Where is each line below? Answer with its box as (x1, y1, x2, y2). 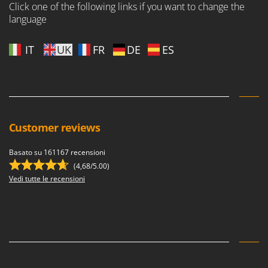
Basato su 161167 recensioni (9, 147, 105, 158)
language (9, 13, 47, 26)
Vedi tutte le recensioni (9, 173, 85, 184)
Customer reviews (9, 120, 100, 135)
